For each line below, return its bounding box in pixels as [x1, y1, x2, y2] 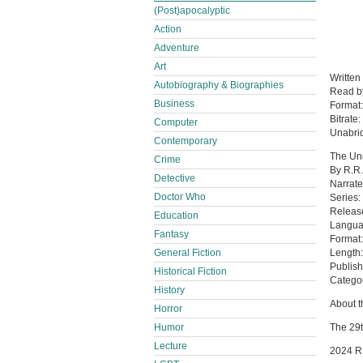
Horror [154, 303, 182, 314]
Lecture [154, 340, 187, 352]
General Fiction [154, 247, 221, 258]
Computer [154, 117, 198, 128]
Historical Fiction [154, 266, 227, 277]
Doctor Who [154, 191, 206, 203]
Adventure [154, 42, 199, 53]
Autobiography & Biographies [154, 79, 284, 91]
